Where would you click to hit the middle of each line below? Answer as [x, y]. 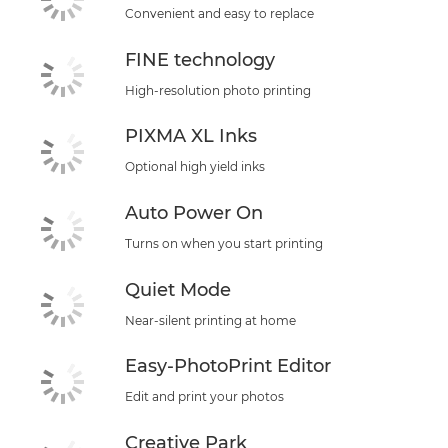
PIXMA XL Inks [191, 136]
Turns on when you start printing [224, 243]
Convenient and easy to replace [219, 13]
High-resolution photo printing [218, 90]
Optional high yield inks [195, 167]
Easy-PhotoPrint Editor [228, 366]
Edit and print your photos [204, 397]
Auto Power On [194, 212]
